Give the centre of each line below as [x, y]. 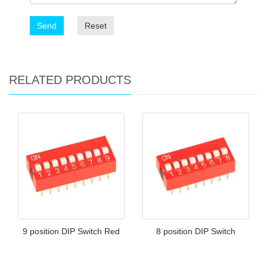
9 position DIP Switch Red [71, 232]
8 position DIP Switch [196, 232]
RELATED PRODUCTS [70, 80]
